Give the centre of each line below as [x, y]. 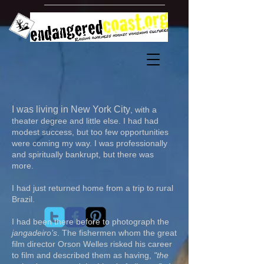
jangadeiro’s [34, 233]
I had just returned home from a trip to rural [93, 188]
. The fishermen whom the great [117, 233]
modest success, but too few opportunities [90, 132]
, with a [143, 110]
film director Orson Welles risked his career [92, 244]
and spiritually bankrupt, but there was [83, 154]
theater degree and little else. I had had [85, 121]
